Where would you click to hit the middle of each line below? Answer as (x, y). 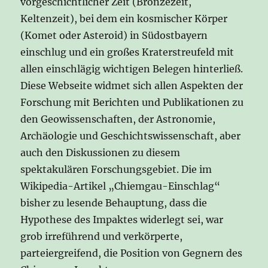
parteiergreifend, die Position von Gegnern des (132, 253)
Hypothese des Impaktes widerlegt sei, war (122, 220)
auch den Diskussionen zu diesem (100, 153)
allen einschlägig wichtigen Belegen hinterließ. (132, 69)
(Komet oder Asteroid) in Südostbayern (114, 36)
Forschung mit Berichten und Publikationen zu (132, 103)
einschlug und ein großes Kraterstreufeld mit (127, 52)
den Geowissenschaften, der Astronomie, (118, 119)
